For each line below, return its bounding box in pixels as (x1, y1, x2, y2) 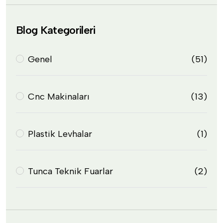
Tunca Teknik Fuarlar (28, 165, 113, 177)
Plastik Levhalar (28, 128, 92, 139)
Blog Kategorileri (16, 23, 96, 37)
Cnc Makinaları (28, 91, 90, 102)
